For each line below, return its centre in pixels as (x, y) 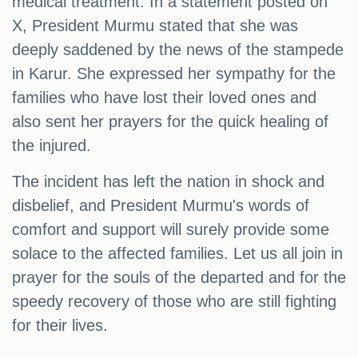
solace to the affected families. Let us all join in (177, 254)
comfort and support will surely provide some (171, 230)
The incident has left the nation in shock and (168, 182)
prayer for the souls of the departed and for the (179, 278)
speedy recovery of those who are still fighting (174, 302)
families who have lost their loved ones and (164, 98)
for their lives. (60, 326)
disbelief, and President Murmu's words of (161, 206)
